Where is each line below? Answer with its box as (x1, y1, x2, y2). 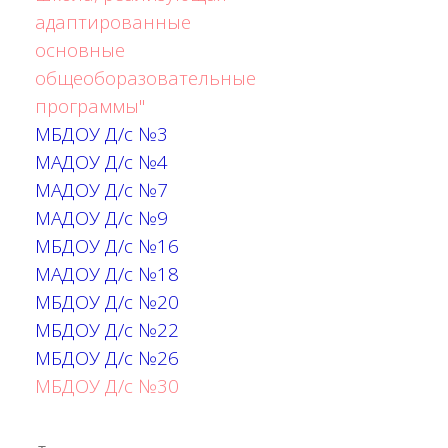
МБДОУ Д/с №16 (35, 232, 179, 258)
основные (35, 36, 125, 62)
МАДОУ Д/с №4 (35, 148, 168, 174)
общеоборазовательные (35, 64, 256, 90)
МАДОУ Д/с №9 (35, 204, 168, 230)
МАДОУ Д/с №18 (35, 260, 179, 286)
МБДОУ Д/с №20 (35, 288, 179, 314)
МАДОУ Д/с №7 (35, 176, 168, 202)
